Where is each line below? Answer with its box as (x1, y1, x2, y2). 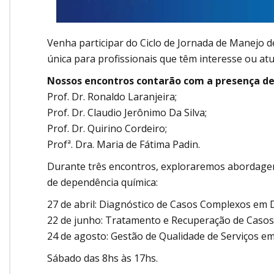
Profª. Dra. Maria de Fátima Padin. (47, 138, 200, 152)
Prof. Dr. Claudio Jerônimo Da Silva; (47, 106, 207, 120)
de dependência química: (47, 176, 158, 190)
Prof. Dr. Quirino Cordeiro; (47, 122, 167, 136)
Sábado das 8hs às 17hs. (47, 251, 158, 265)
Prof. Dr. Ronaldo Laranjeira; (47, 90, 177, 104)
